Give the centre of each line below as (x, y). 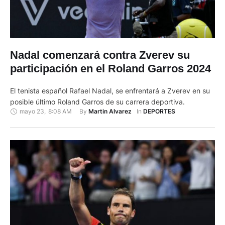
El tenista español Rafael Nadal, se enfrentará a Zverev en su (110, 91)
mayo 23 (32, 111)
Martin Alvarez (110, 111)
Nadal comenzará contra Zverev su (100, 55)
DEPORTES (159, 111)
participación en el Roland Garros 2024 (110, 69)
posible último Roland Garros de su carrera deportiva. (97, 102)
